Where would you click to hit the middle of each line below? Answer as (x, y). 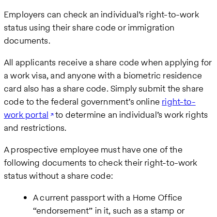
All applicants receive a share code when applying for (108, 62)
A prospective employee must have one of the (93, 150)
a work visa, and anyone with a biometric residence (103, 76)
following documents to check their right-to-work (101, 163)
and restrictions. (35, 128)
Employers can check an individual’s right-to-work (101, 15)
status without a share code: (59, 176)
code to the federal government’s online (83, 102)
